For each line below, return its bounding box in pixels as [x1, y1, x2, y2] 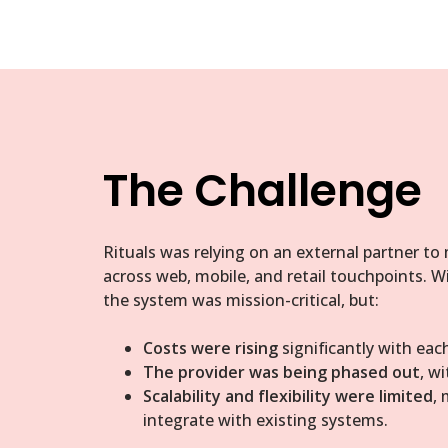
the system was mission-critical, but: [103, 289, 379, 312]
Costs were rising [143, 337, 278, 360]
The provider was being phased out [143, 361, 420, 384]
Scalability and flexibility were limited [143, 385, 433, 408]
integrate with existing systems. [143, 409, 388, 432]
